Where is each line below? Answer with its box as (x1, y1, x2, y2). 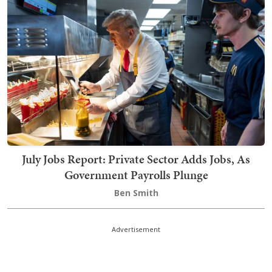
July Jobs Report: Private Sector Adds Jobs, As (22, 151, 250, 168)
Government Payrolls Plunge (64, 166, 208, 184)
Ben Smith (114, 187, 158, 199)
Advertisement (112, 225, 160, 234)
